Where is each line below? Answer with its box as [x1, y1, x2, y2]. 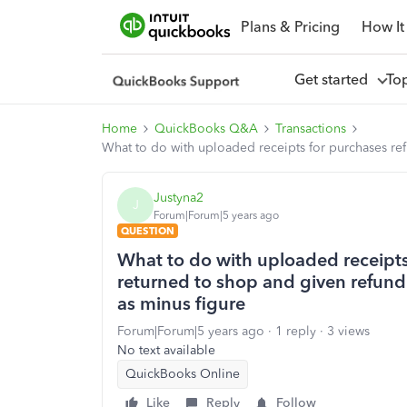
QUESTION [121, 224, 174, 237]
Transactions [275, 121, 346, 136]
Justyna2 [154, 189, 203, 205]
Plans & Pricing [240, 17, 340, 35]
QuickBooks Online [125, 366, 240, 382]
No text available [117, 342, 215, 358]
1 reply [275, 323, 316, 339]
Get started [293, 70, 375, 88]
